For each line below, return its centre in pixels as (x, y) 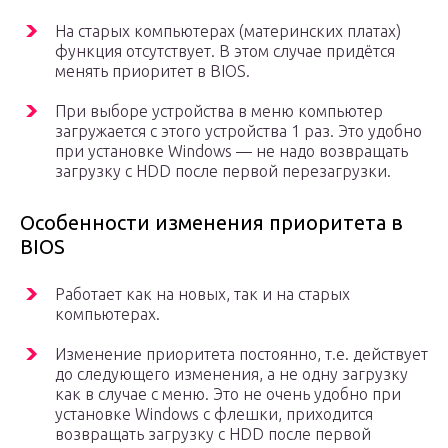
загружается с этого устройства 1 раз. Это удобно (238, 131)
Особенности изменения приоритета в (211, 223)
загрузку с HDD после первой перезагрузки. (223, 171)
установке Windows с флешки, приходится (214, 414)
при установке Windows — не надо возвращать (231, 151)
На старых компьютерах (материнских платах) (228, 31)
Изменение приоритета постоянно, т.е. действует (241, 354)
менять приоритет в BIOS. (152, 71)
